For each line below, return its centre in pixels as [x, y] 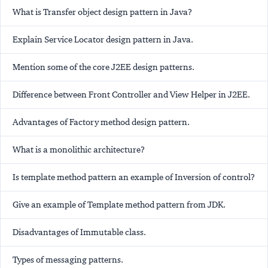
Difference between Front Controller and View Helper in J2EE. [131, 95]
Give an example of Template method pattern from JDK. [119, 205]
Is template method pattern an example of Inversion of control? [134, 177]
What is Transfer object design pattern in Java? [102, 12]
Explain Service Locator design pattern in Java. [103, 40]
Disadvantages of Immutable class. [79, 232]
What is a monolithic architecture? [79, 150]
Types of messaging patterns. [68, 260]
